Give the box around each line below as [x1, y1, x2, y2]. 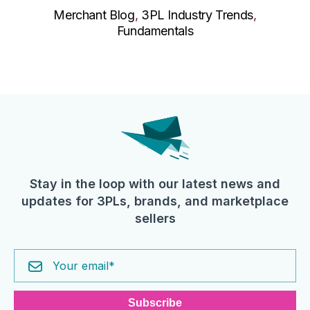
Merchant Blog [53, 7, 135, 22]
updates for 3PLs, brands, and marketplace [21, 193, 289, 208]
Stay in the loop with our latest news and [30, 176, 280, 191]
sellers [134, 210, 176, 226]
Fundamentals [116, 23, 194, 38]
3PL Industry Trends [140, 7, 254, 22]
